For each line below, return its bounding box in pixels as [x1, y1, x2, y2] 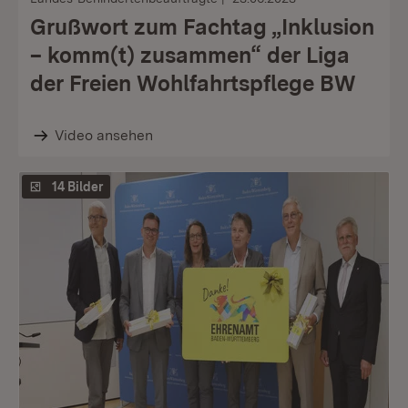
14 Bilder [52, 179, 103, 194]
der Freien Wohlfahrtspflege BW [30, 70, 356, 97]
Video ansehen [54, 127, 153, 144]
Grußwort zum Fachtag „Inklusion [30, 14, 374, 40]
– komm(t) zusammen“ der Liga [30, 42, 350, 68]
